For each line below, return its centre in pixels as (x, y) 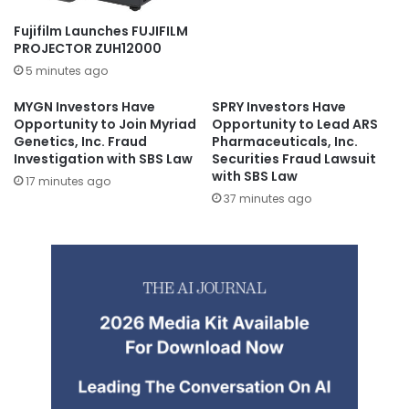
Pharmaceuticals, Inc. (285, 142)
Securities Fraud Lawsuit (294, 159)
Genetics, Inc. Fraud (80, 142)
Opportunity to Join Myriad (105, 125)
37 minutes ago (267, 199)
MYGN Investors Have (84, 107)
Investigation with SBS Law (103, 159)
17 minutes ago (68, 182)
